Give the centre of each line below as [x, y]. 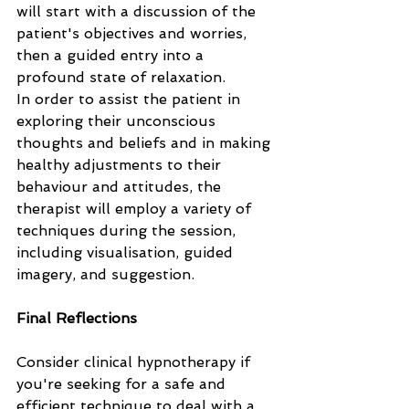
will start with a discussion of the [138, 11]
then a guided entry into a [112, 55]
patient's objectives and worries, [134, 33]
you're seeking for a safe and [123, 384]
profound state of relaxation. [123, 77]
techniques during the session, [128, 231]
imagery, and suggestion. [105, 274]
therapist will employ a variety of [136, 209]
